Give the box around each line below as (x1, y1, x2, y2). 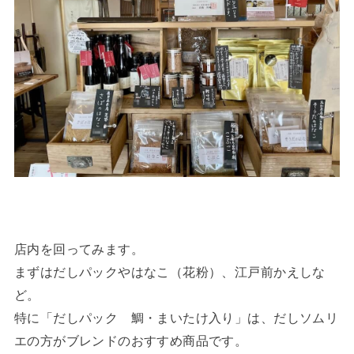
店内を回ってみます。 (13, 241, 145, 256)
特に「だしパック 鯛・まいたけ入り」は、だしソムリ (13, 310, 339, 325)
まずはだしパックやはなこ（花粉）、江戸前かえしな (13, 264, 326, 279)
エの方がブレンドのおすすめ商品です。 (13, 333, 248, 348)
